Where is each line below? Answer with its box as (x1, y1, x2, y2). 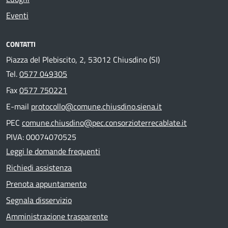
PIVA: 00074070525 (6, 130, 76, 143)
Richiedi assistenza (6, 161, 72, 174)
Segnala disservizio (6, 193, 72, 206)
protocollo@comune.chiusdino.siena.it (31, 100, 162, 112)
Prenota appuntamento (6, 177, 87, 190)
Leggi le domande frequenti (6, 145, 100, 157)
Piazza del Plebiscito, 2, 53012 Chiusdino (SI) (6, 53, 160, 66)
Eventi (6, 9, 28, 21)
